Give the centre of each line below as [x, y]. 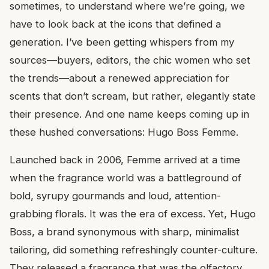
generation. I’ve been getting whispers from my [122, 42]
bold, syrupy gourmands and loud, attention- [115, 195]
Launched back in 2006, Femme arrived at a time [125, 159]
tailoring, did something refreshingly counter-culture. [134, 249]
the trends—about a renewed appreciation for [119, 78]
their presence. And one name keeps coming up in [129, 114]
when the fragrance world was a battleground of [125, 177]
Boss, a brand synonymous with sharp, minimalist [125, 231]
